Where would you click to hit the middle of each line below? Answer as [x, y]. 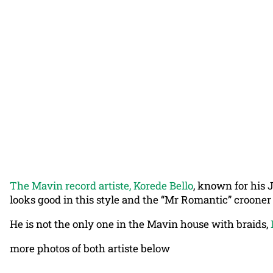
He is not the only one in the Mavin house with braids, [140, 224]
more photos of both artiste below [90, 248]
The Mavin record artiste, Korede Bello [101, 185]
